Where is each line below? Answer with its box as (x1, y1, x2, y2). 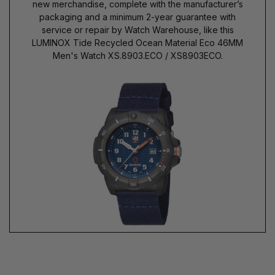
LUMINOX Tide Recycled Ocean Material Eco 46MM (32, 37, 243, 48)
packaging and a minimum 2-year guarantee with (39, 11, 236, 22)
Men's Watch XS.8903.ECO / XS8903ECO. (52, 50, 223, 61)
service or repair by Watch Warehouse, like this (41, 24, 234, 35)
